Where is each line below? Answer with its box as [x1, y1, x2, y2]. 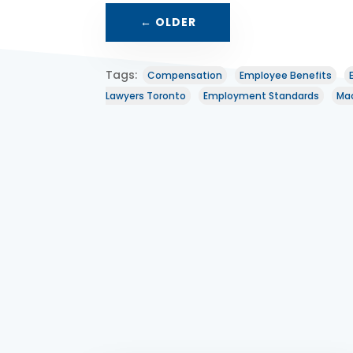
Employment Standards [203, 88, 320, 102]
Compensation [147, 68, 223, 82]
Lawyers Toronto [106, 88, 187, 102]
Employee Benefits [240, 68, 333, 82]
